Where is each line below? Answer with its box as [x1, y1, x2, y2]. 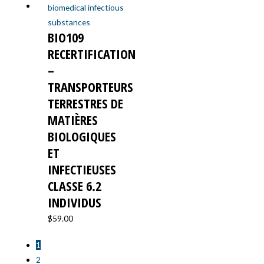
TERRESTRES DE [48, 94, 124, 113]
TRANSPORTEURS [48, 77, 134, 96]
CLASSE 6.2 [48, 176, 102, 195]
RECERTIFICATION [48, 44, 136, 63]
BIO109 [48, 28, 84, 47]
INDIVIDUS [48, 193, 102, 212]
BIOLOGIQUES [48, 127, 117, 146]
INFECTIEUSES [48, 160, 117, 179]
